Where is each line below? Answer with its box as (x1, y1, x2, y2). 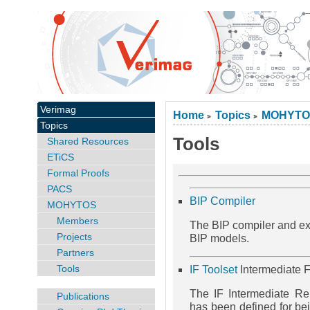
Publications (56, 290, 109, 302)
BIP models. (190, 232, 250, 244)
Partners (56, 247, 94, 258)
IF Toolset (190, 264, 238, 275)
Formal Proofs (46, 167, 109, 179)
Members (56, 215, 98, 226)
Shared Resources (46, 136, 129, 147)
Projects (56, 231, 92, 242)
